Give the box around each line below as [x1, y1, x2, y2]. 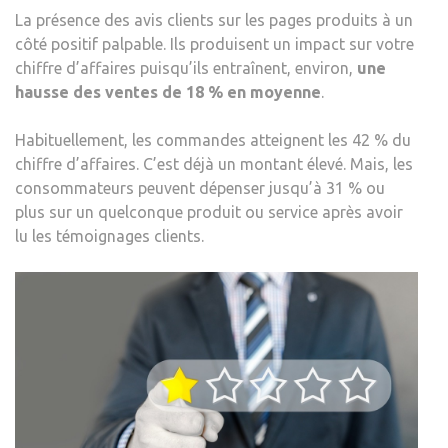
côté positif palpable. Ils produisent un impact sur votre [15, 34, 414, 53]
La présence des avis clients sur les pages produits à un [15, 10, 413, 29]
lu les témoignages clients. [15, 226, 204, 245]
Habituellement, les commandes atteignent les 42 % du [15, 130, 411, 149]
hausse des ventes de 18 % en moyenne [15, 82, 321, 101]
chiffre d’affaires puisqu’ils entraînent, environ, [15, 58, 357, 77]
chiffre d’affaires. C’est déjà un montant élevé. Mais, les [15, 154, 413, 173]
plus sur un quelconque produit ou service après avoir [15, 202, 403, 221]
